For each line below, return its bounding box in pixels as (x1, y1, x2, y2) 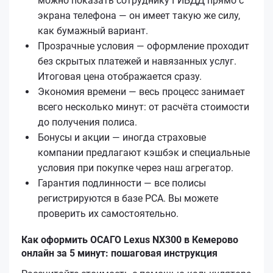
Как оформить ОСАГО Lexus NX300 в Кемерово (21, 233, 238, 246)
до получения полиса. (38, 116, 137, 128)
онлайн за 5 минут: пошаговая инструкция (21, 247, 218, 259)
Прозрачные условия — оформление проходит (38, 40, 249, 52)
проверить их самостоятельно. (38, 207, 179, 219)
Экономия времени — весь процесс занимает (38, 85, 245, 97)
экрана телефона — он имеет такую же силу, (38, 9, 240, 21)
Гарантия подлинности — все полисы (38, 177, 206, 189)
